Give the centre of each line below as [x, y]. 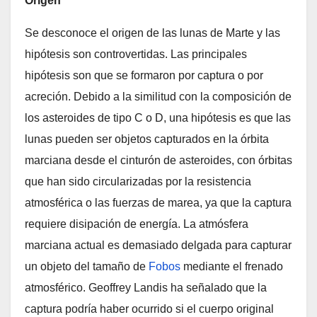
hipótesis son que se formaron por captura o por [144, 75]
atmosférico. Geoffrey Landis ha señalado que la [146, 288]
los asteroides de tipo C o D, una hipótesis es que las [158, 118]
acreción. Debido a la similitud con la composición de [158, 97]
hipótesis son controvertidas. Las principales [136, 54]
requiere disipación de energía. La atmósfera [137, 224]
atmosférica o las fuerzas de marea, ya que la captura [158, 203]
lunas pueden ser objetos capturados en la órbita [147, 139]
